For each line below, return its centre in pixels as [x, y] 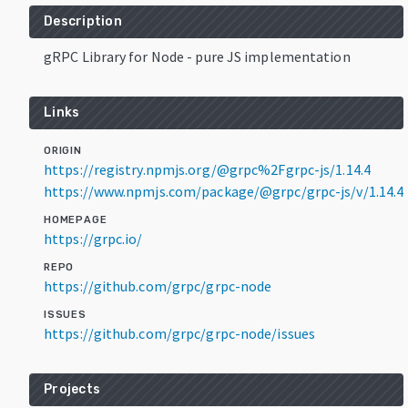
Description [83, 21]
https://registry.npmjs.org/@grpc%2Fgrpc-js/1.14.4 [207, 169]
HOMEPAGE [76, 219]
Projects [72, 389]
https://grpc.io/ [93, 238]
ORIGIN [63, 150]
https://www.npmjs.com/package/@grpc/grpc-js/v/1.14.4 [224, 191]
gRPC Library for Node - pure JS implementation [197, 56]
